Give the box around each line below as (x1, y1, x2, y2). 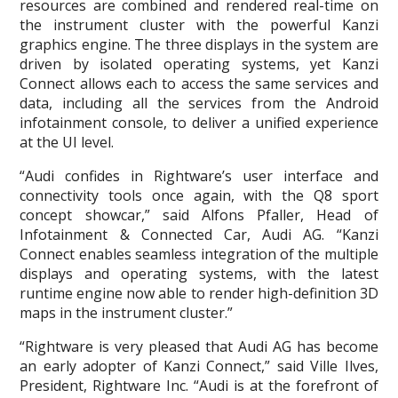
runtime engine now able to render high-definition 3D (20, 283, 378, 303)
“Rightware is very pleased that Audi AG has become (20, 337, 378, 356)
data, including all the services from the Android (20, 93, 378, 113)
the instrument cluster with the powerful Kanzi (20, 15, 378, 35)
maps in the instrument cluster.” (20, 303, 234, 322)
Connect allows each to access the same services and (20, 74, 378, 93)
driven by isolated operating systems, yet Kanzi (20, 54, 378, 74)
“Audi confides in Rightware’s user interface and (20, 166, 378, 186)
